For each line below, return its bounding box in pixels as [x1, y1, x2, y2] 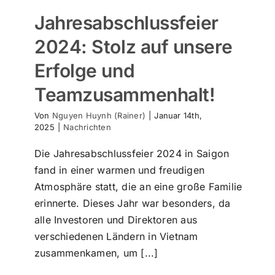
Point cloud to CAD [76, 253, 150, 263]
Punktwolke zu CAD [98, 239, 176, 250]
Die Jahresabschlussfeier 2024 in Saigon [34, 147, 230, 160]
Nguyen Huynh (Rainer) [52, 110, 146, 121]
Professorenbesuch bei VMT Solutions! [39, 223, 244, 236]
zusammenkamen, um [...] [34, 247, 158, 260]
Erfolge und [34, 60, 135, 82]
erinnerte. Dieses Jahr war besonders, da [34, 197, 231, 210]
